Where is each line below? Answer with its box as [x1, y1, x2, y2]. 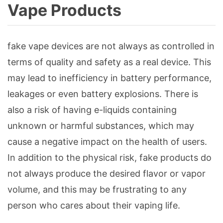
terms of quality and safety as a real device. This [7, 57, 211, 68]
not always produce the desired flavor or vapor [7, 168, 206, 179]
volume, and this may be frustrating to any [7, 184, 187, 195]
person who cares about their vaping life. [7, 200, 180, 211]
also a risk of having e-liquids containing [7, 105, 177, 115]
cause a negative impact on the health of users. [7, 136, 207, 147]
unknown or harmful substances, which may [7, 120, 194, 131]
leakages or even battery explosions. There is [7, 89, 198, 100]
